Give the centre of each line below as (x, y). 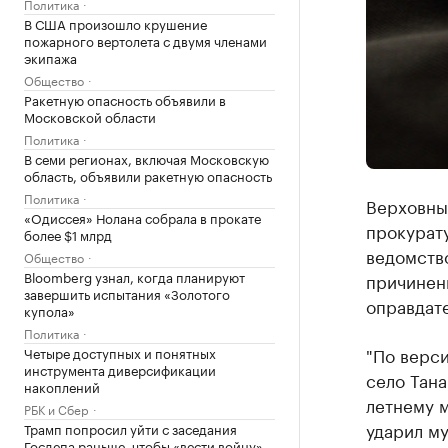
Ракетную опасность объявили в (125, 99)
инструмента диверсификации (120, 369)
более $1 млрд (68, 234)
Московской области (90, 116)
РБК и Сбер (56, 408)
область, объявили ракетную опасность (148, 175)
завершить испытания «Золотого (127, 293)
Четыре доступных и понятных (120, 352)
